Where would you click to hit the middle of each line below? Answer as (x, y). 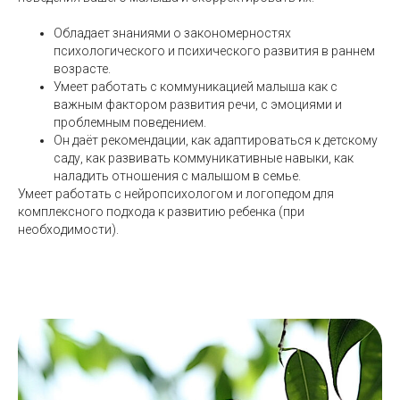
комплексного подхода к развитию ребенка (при (161, 212)
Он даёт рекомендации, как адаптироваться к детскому (216, 141)
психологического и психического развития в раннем (214, 51)
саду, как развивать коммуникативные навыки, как (204, 158)
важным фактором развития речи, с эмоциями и (198, 105)
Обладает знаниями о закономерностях (172, 33)
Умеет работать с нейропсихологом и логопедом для (176, 194)
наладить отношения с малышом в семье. (177, 176)
